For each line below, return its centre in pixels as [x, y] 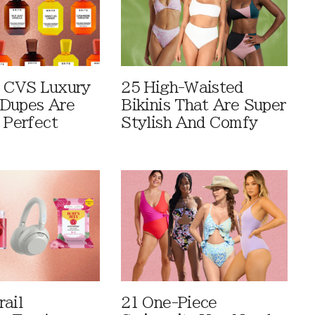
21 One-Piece [169, 303]
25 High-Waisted [182, 87]
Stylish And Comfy [189, 122]
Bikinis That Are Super [204, 105]
